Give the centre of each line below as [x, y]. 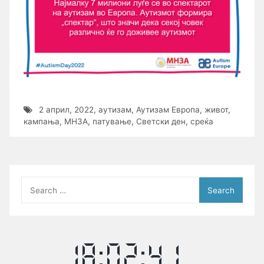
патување [112, 121]
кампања [42, 121]
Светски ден [161, 121]
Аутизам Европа [168, 109]
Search [34, 182]
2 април [54, 109]
